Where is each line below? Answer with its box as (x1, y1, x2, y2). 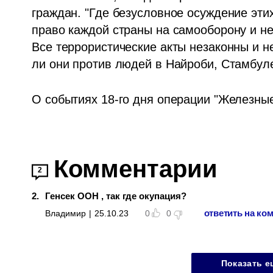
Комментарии (54, 155, 218, 182)
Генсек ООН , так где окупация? (45, 190, 187, 201)
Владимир (45, 208, 87, 218)
